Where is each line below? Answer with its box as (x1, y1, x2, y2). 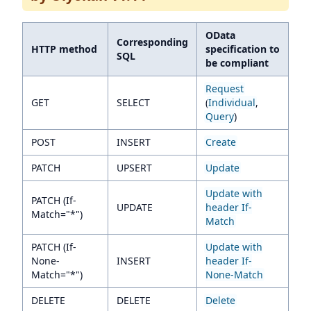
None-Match (205, 268, 263, 281)
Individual (208, 96, 255, 109)
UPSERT (117, 161, 152, 174)
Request (205, 82, 244, 95)
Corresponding (117, 35, 188, 49)
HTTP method (31, 42, 97, 56)
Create (205, 135, 236, 149)
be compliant (205, 56, 269, 69)
